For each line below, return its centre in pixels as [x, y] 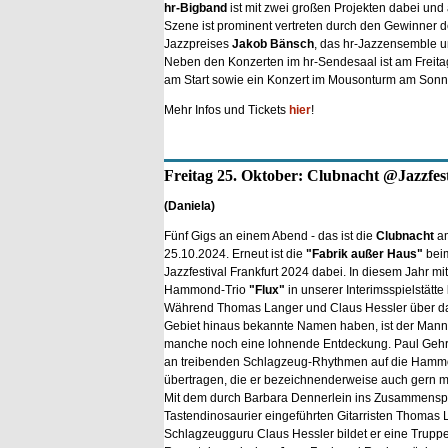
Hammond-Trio [205, 290]
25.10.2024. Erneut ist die [235, 254]
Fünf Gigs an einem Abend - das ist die [270, 236]
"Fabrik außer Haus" [364, 254]
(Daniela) [189, 206]
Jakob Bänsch [273, 44]
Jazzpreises [198, 44]
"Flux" [265, 290]
